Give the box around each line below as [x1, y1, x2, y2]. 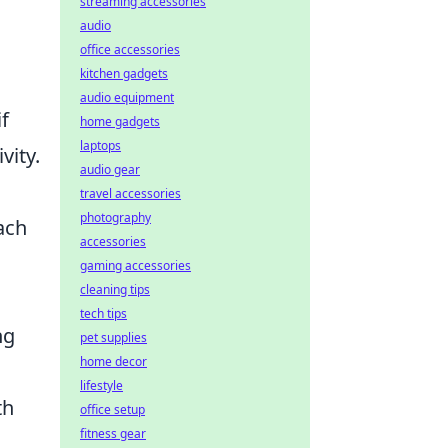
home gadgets [80, 113, 160, 130]
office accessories [80, 41, 180, 58]
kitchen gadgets [80, 65, 168, 82]
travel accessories [80, 185, 181, 202]
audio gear [80, 161, 140, 178]
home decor [80, 353, 147, 370]
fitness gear [80, 425, 146, 442]
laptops [80, 137, 121, 154]
